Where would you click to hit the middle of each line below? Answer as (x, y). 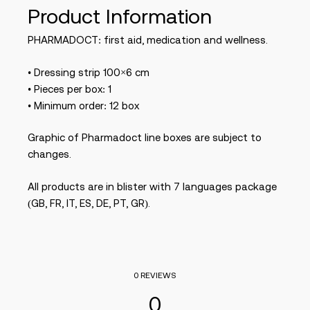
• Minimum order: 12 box (83, 105)
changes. (49, 154)
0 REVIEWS (155, 275)
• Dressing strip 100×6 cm (89, 72)
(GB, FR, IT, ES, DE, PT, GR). (89, 203)
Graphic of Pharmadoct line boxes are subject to (145, 137)
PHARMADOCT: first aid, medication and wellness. (148, 40)
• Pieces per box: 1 (70, 89)
